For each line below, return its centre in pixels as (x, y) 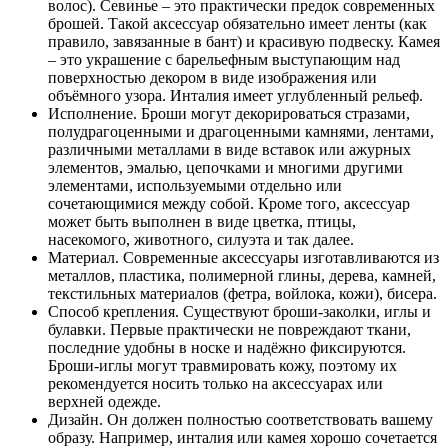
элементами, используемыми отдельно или (195, 185)
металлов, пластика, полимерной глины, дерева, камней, (242, 275)
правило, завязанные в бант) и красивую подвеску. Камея (244, 41)
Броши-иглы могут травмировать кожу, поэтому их (222, 365)
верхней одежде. (104, 401)
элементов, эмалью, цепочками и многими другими (225, 167)
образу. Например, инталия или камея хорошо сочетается (242, 437)
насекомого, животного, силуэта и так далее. (201, 239)
